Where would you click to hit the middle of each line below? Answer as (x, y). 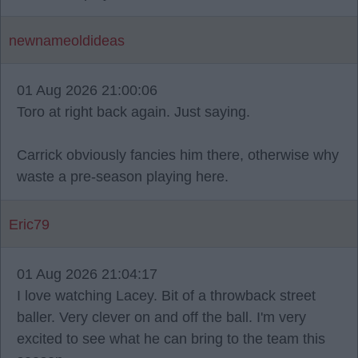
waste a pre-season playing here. (123, 177)
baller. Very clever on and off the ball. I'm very (161, 317)
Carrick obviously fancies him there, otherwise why (178, 155)
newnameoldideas (67, 41)
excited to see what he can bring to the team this (171, 339)
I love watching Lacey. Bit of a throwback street (166, 296)
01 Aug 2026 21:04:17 (87, 274)
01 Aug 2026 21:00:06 (87, 90)
